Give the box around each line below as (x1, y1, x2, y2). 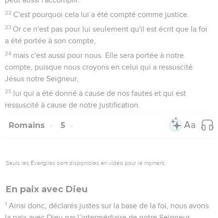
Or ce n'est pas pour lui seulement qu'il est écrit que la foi (13, 25, 208, 33)
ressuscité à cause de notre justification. (5, 101, 140, 109)
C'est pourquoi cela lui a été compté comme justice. (13, 10, 190, 18)
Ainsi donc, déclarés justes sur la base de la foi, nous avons (9, 201, 209, 210)
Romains (9, 120, 47, 130)
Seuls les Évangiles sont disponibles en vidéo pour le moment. (6, 159, 165, 166)
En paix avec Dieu (6, 183, 88, 195)
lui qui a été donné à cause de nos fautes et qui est (13, 89, 186, 97)
